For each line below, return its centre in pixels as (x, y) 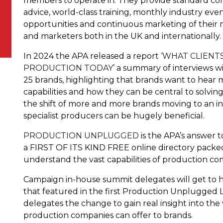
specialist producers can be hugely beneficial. (115, 116)
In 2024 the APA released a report (92, 56)
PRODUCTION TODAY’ (69, 68)
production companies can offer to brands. (108, 215)
